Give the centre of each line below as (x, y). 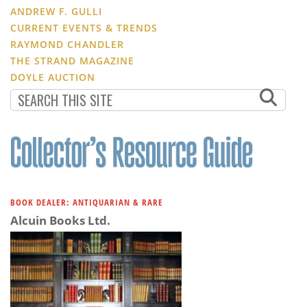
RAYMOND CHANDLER (67, 44)
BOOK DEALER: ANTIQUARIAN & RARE (87, 202)
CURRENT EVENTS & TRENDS (84, 27)
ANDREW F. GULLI (56, 11)
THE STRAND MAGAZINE (72, 60)
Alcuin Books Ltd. (60, 220)
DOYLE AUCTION (53, 77)
